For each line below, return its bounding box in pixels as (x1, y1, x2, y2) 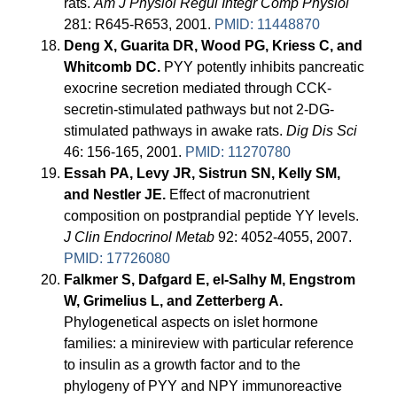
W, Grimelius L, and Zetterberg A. (64, 293, 284, 309)
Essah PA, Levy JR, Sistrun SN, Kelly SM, (64, 166, 341, 182)
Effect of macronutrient (166, 187, 310, 203)
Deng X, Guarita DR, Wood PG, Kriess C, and (64, 38, 363, 54)
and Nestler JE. (64, 187, 167, 203)
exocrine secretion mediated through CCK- (64, 81, 332, 97)
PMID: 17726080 (64, 251, 171, 267)
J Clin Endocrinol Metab (64, 230, 215, 245)
